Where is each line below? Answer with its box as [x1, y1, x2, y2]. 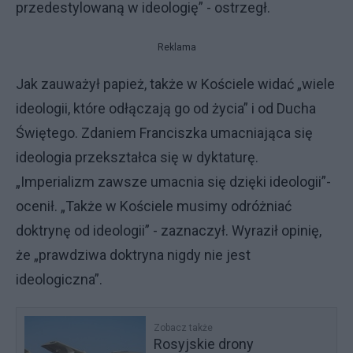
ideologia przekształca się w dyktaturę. [16, 149, 258, 165]
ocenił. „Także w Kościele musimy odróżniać [16, 198, 292, 214]
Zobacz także [154, 322, 214, 333]
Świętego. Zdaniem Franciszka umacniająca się [16, 124, 313, 141]
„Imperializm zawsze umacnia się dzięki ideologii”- [16, 173, 331, 190]
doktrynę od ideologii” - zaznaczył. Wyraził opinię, [16, 222, 321, 239]
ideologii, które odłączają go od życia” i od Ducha [16, 100, 316, 117]
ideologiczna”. [16, 271, 102, 288]
